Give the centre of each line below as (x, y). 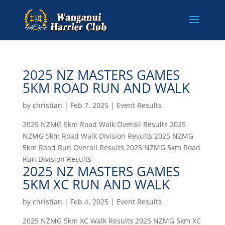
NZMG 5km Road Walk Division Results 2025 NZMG (108, 136)
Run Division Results (57, 159)
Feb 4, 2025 (89, 202)
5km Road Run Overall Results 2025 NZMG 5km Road (111, 147)
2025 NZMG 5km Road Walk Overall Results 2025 (104, 124)
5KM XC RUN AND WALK (96, 184)
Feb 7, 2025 (89, 105)
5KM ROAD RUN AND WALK (106, 88)
